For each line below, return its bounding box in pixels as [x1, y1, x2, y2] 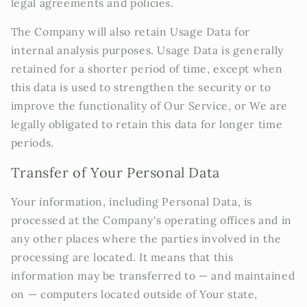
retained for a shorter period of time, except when [10, 62, 283, 76]
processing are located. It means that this [10, 250, 234, 265]
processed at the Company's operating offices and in [10, 213, 292, 228]
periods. [10, 136, 54, 150]
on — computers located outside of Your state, [10, 287, 258, 302]
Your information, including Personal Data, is [10, 195, 253, 209]
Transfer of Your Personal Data [10, 163, 220, 181]
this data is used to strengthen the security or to [10, 80, 271, 95]
